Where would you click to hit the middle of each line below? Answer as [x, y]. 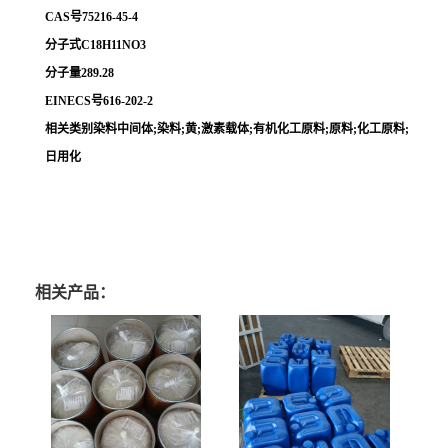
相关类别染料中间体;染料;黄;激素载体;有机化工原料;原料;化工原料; [227, 128]
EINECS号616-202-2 [99, 100]
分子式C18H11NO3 [95, 44]
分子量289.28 [79, 72]
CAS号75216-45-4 [91, 16]
